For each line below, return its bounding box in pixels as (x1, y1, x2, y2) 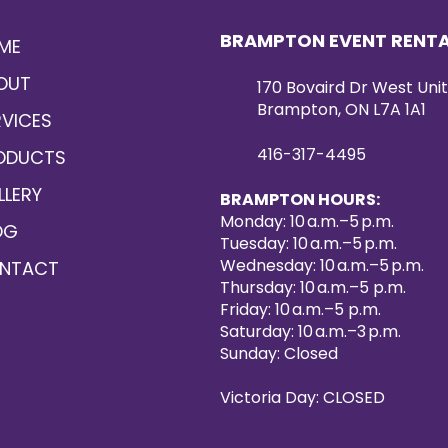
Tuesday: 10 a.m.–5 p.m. (220, 232, 397, 255)
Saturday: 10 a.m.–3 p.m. (220, 320, 401, 343)
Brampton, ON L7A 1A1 (257, 98, 426, 121)
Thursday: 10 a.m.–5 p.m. (220, 276, 406, 299)
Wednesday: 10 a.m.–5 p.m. (220, 254, 424, 277)
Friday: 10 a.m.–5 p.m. (220, 298, 381, 321)
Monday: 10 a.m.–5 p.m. (220, 210, 394, 233)
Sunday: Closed (220, 342, 342, 365)
